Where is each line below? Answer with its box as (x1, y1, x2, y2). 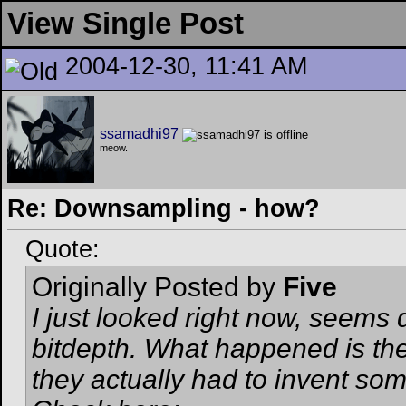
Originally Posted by (32, 272, 283, 303)
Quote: (25, 236, 100, 264)
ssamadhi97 (100, 126, 179, 141)
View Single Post (7, 7, 244, 40)
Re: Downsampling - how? (7, 195, 320, 222)
